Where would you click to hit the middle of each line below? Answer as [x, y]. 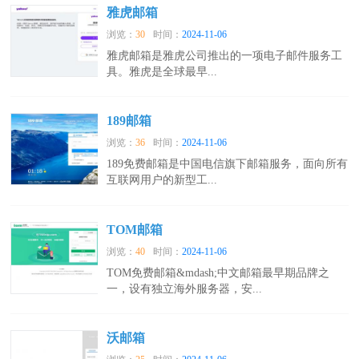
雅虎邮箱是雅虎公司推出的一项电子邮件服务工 [225, 56]
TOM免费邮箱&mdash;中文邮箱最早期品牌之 [218, 272]
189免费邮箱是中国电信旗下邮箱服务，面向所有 [228, 164]
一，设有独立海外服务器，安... [185, 288]
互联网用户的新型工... [162, 180]
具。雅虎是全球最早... [162, 72]
